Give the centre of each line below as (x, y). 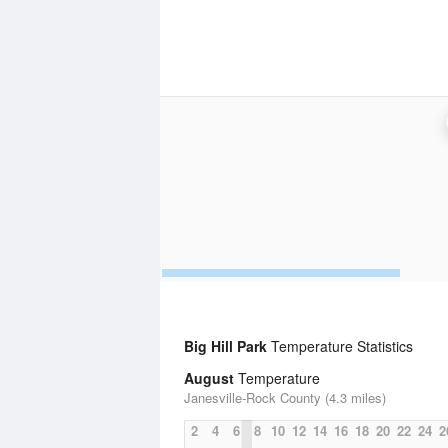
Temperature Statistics (340, 346)
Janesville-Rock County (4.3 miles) (285, 397)
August (209, 378)
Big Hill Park (225, 346)
